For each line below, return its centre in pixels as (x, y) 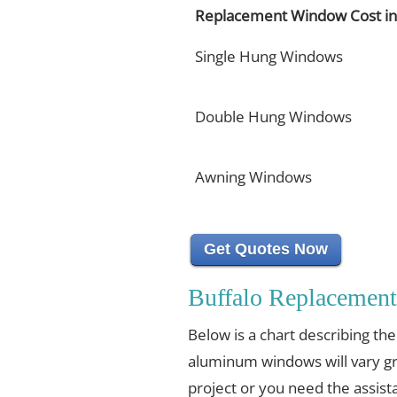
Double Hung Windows (273, 117)
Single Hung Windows (269, 56)
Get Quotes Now (266, 249)
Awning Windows (253, 177)
